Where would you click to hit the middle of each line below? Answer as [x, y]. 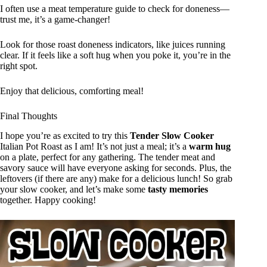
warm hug [210, 146]
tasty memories [178, 189]
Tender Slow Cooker [172, 135]
